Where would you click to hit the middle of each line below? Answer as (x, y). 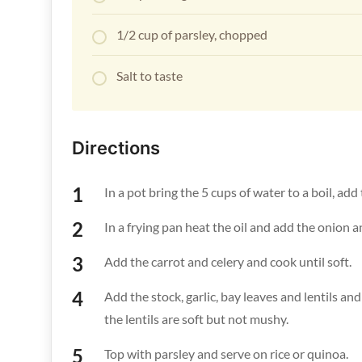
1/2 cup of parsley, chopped (192, 35)
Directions (116, 148)
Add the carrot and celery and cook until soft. (228, 262)
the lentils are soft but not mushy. (196, 319)
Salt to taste (149, 76)
